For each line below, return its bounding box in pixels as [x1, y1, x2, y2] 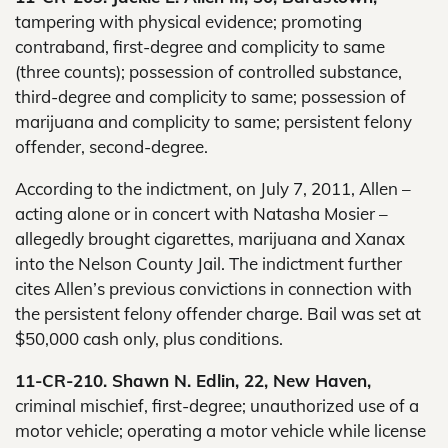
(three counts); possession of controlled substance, [15, 61, 402, 82]
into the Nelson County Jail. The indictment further [15, 253, 402, 274]
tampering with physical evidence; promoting [15, 11, 362, 32]
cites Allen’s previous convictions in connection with [15, 278, 412, 299]
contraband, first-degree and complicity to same [15, 36, 385, 57]
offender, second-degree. [15, 136, 208, 157]
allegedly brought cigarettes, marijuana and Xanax [15, 228, 405, 249]
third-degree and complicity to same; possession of [15, 86, 406, 107]
